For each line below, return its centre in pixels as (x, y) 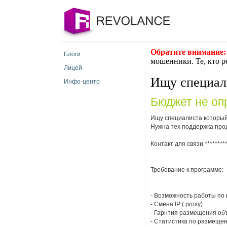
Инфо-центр (82, 82)
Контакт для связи (178, 144)
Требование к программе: (187, 170)
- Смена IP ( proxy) (177, 204)
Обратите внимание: (188, 52)
